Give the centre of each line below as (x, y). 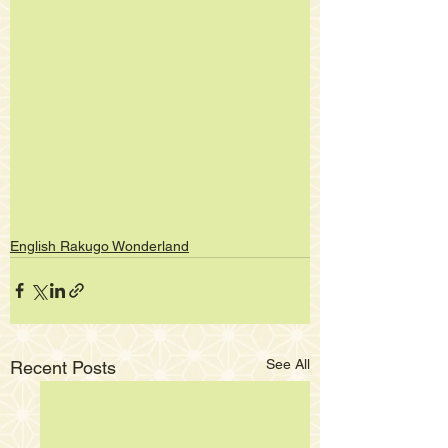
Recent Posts (63, 367)
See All (288, 363)
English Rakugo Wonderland (99, 245)
